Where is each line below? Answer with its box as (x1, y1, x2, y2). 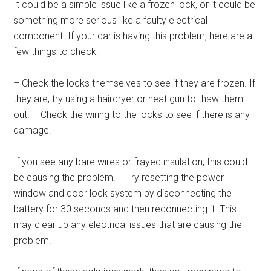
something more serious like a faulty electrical (13, 15, 208, 26)
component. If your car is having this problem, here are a (13, 30, 253, 42)
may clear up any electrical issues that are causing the (13, 219, 243, 230)
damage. (13, 125, 52, 136)
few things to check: (13, 46, 99, 57)
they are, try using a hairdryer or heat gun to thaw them (13, 93, 244, 105)
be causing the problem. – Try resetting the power (13, 172, 224, 183)
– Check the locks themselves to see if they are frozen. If (13, 77, 256, 89)
